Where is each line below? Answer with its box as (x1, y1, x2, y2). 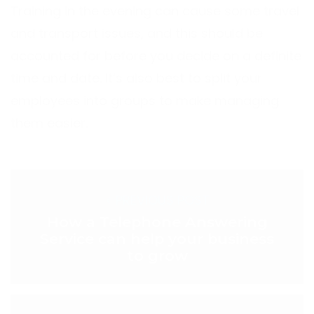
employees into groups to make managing (11, 92, 279, 109)
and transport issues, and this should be (11, 25, 263, 42)
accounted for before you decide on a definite (11, 47, 301, 64)
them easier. (11, 114, 88, 132)
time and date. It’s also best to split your (11, 69, 262, 87)
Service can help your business (40, 230, 274, 247)
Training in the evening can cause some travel (11, 2, 299, 20)
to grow (126, 247, 188, 264)
